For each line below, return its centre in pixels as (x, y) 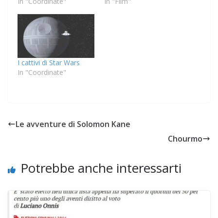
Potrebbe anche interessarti (101, 168)
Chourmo (185, 139)
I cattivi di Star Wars (49, 63)
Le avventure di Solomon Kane (73, 124)
